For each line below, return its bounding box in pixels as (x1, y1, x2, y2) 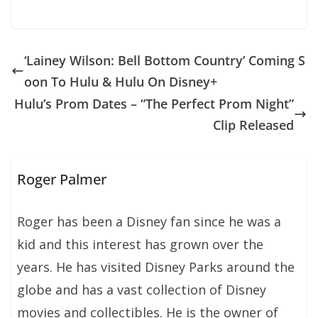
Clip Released (213, 116, 294, 134)
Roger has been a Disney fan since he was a (17, 212, 282, 230)
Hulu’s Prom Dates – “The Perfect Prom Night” (14, 95, 294, 113)
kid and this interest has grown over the (17, 235, 264, 253)
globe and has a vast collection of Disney (17, 280, 267, 298)
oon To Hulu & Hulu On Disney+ (24, 73, 217, 91)
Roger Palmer (17, 169, 107, 189)
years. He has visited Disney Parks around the (17, 258, 295, 275)
